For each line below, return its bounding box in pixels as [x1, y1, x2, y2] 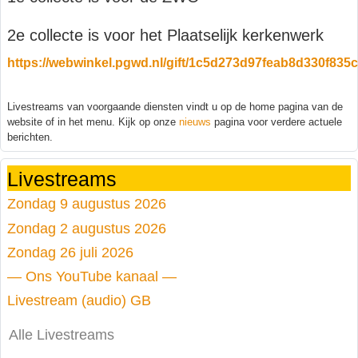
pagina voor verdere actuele [211, 115, 342, 128]
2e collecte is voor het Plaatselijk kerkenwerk [7, 26, 324, 44]
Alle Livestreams [9, 327, 114, 344]
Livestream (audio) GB [7, 292, 151, 309]
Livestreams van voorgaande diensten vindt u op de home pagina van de [7, 100, 343, 113]
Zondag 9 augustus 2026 [7, 194, 166, 212]
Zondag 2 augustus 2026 [7, 220, 166, 237]
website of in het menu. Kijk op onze [7, 115, 179, 128]
